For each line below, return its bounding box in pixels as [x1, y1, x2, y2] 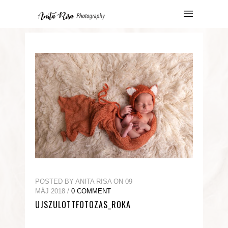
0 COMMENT [71, 187, 111, 195]
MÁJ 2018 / [35, 187, 71, 195]
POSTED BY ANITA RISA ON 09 [35, 177, 132, 185]
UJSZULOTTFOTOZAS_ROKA [35, 198, 131, 211]
